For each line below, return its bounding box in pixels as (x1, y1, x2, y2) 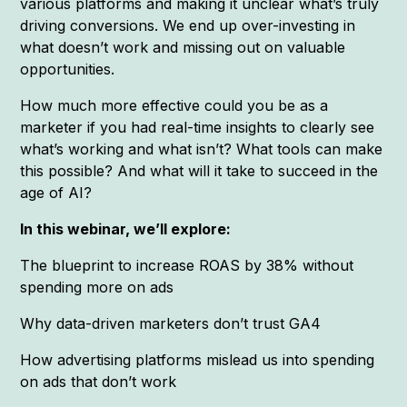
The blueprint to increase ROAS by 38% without (20, 255, 354, 274)
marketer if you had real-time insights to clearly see (20, 117, 375, 136)
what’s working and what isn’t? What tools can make (20, 139, 383, 158)
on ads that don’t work (20, 372, 177, 391)
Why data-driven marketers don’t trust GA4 (20, 313, 326, 333)
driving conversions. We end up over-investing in (20, 15, 356, 35)
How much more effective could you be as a (20, 95, 329, 114)
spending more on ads (20, 277, 174, 296)
